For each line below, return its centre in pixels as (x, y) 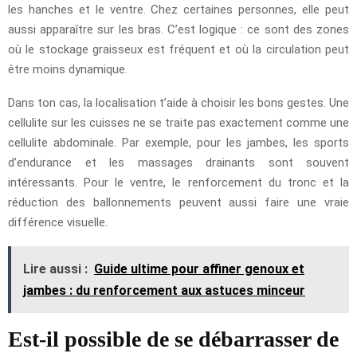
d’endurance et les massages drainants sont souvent (178, 162)
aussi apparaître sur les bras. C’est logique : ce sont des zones (178, 29)
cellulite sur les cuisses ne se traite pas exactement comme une (178, 122)
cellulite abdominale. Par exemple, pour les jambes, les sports (178, 142)
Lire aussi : (55, 269)
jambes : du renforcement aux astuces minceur (164, 290)
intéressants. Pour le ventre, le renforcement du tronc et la (178, 182)
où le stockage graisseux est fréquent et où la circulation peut (178, 49)
